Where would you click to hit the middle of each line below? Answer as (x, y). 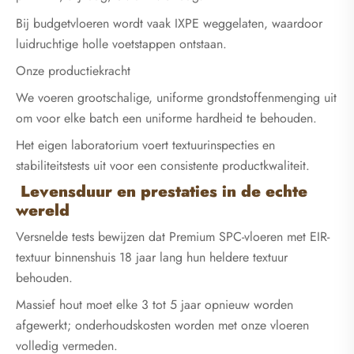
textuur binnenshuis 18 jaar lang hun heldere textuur (152, 258)
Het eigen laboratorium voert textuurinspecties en (145, 145)
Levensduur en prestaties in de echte (162, 192)
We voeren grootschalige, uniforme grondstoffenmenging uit (176, 97)
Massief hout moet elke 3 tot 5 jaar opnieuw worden (154, 305)
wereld (43, 211)
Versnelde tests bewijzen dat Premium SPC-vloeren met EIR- (173, 237)
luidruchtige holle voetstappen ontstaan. (121, 43)
